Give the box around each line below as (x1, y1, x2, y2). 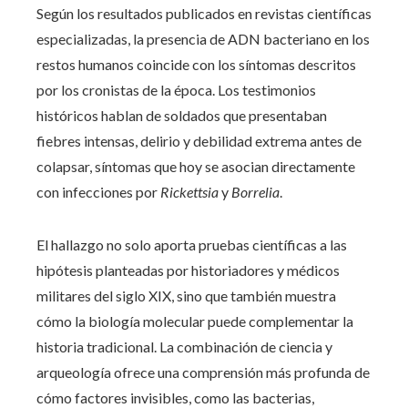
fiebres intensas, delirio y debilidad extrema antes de (36, 131, 362, 149)
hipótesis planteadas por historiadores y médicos (36, 260, 340, 279)
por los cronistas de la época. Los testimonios (36, 80, 316, 98)
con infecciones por (36, 182, 160, 200)
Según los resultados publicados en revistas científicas (36, 4, 372, 22)
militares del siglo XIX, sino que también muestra (36, 286, 336, 304)
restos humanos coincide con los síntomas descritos (36, 55, 356, 73)
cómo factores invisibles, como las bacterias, (36, 388, 314, 406)
